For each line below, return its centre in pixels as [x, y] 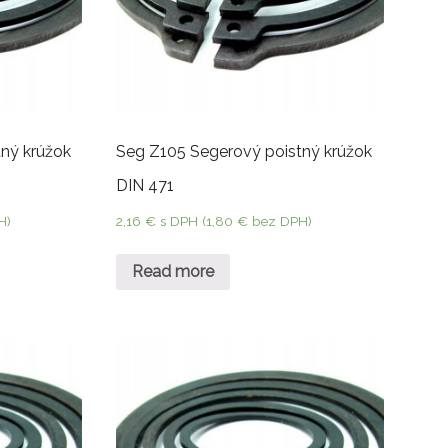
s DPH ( [182, 221]
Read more [172, 271]
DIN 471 [144, 186]
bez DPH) [279, 221]
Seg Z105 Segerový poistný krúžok [243, 152]
